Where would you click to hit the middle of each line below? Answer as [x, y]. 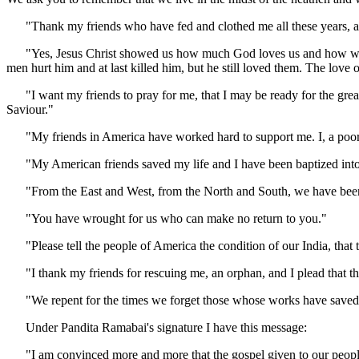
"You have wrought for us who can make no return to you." [167, 218]
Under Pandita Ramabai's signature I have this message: [157, 327]
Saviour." [30, 109]
